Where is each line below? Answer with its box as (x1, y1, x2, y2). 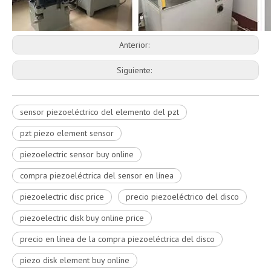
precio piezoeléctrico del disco (126, 191, 239, 202)
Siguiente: (117, 65, 154, 76)
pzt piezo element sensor (20, 128, 114, 139)
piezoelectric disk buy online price (20, 212, 144, 223)
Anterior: (119, 39, 152, 50)
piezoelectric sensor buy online (20, 149, 134, 160)
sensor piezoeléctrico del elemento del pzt (20, 106, 179, 117)
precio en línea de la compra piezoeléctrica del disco (20, 233, 215, 244)
